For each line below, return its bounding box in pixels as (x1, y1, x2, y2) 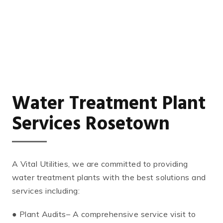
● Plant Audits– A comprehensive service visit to (12, 209, 196, 219)
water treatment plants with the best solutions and (12, 172, 206, 182)
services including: (12, 185, 80, 196)
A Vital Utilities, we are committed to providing (12, 158, 188, 169)
